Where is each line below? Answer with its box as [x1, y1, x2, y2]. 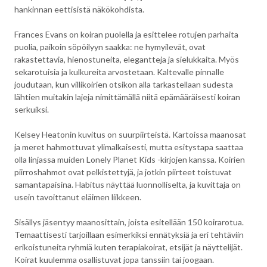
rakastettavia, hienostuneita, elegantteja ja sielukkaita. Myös [14, 54, 239, 64]
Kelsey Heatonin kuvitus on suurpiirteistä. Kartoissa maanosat [14, 129, 246, 139]
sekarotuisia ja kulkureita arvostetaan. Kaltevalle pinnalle [14, 67, 224, 77]
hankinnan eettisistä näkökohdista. [14, 4, 144, 14]
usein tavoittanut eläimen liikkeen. [14, 192, 141, 202]
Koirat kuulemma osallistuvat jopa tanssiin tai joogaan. [14, 254, 214, 265]
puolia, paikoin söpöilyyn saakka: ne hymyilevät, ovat [14, 42, 206, 52]
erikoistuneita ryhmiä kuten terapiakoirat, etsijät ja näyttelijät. [14, 242, 243, 252]
